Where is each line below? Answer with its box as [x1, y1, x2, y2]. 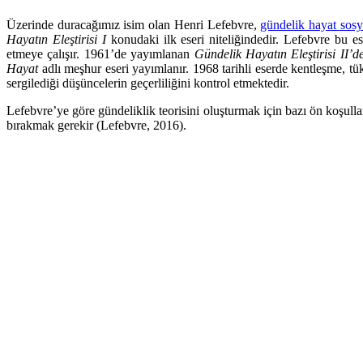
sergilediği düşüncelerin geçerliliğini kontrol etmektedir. [6, 75, 289, 90]
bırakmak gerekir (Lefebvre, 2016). [6, 117, 186, 132]
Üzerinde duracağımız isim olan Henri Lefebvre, [6, 17, 261, 32]
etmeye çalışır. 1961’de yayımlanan [6, 46, 194, 61]
